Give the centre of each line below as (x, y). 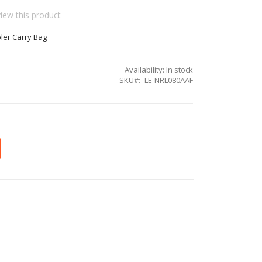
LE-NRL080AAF (169, 80)
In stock (180, 69)
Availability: (145, 69)
